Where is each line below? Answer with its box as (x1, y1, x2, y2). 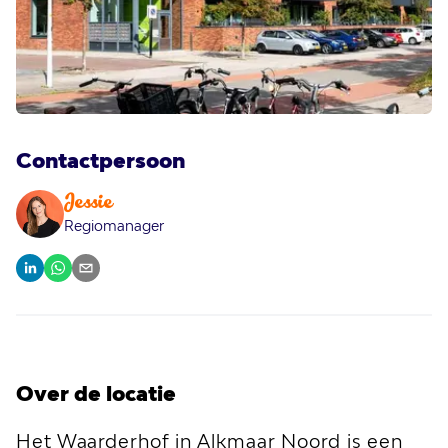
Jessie (64, 196, 113, 212)
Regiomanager (64, 217, 164, 234)
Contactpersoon (16, 148, 185, 172)
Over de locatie (16, 381, 176, 405)
